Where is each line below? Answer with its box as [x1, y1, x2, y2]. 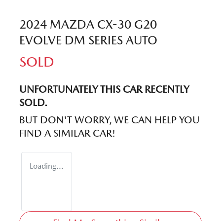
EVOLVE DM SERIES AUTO [19, 33, 157, 47]
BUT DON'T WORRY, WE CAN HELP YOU [19, 113, 200, 126]
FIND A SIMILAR [19, 127, 93, 139]
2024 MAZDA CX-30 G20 [19, 17, 157, 32]
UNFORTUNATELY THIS [19, 83, 123, 95]
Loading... [30, 161, 64, 171]
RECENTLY [142, 83, 189, 95]
